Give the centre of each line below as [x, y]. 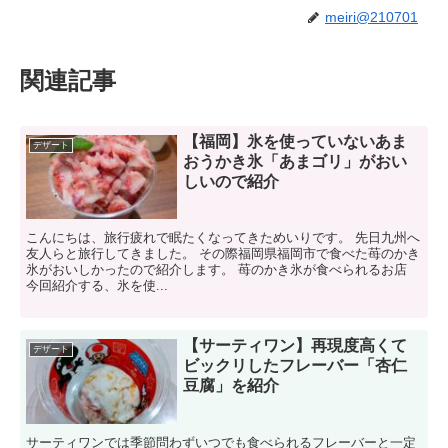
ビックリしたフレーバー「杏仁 [294, 366]
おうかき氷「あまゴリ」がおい [294, 161]
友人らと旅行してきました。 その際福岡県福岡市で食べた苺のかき [223, 254]
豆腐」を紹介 [230, 386]
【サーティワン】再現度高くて [294, 346]
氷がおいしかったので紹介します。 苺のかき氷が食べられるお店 [217, 270]
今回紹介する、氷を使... [97, 286]
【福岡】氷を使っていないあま [294, 141]
